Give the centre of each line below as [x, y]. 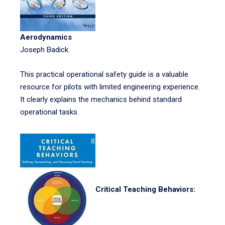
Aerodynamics [46, 37]
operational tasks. [49, 112]
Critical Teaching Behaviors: [145, 190]
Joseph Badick [44, 50]
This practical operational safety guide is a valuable [104, 74]
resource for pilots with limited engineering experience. [110, 87]
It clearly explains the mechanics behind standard [101, 99]
